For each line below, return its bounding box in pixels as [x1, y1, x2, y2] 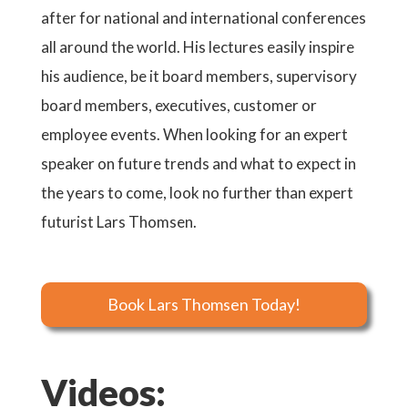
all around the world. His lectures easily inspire [41, 37, 354, 56]
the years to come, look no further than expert [41, 183, 353, 202]
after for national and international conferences [41, 8, 366, 27]
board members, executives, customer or [41, 96, 317, 115]
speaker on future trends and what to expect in [41, 154, 356, 173]
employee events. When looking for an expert [41, 125, 348, 144]
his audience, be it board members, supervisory [41, 66, 357, 86]
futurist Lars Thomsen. [41, 212, 199, 231]
